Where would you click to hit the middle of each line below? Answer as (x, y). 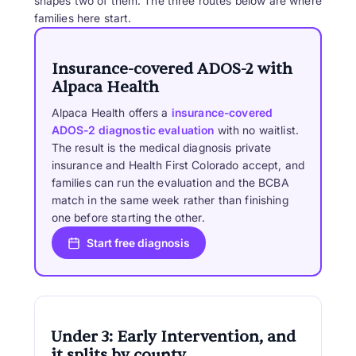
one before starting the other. (128, 218)
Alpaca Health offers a (111, 113)
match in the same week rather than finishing (170, 200)
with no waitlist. (256, 130)
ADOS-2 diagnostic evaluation (133, 130)
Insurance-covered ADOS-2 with (172, 70)
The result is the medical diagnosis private (161, 148)
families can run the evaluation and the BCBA (170, 183)
